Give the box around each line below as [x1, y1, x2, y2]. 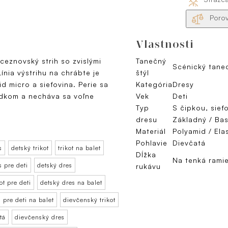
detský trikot [11, 144, 49, 152]
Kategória [136, 80, 173, 89]
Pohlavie [136, 138, 167, 148]
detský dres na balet [40, 179, 102, 187]
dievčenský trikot [63, 196, 116, 204]
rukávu [136, 162, 161, 171]
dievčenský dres [15, 213, 65, 221]
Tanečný [136, 56, 166, 66]
